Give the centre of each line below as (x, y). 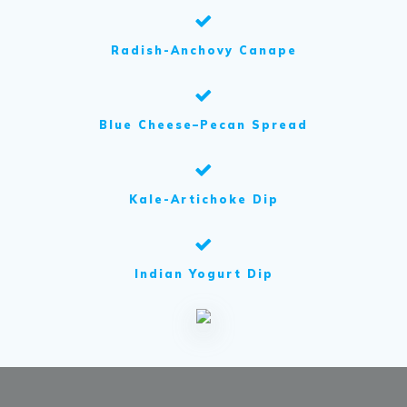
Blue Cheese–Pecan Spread (203, 124)
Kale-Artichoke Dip (203, 199)
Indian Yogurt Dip (203, 273)
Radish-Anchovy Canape (203, 50)
